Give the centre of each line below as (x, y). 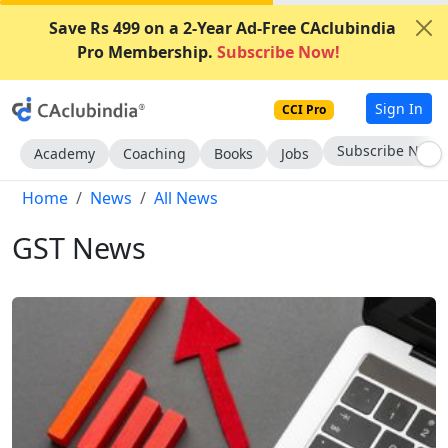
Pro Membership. (144, 52)
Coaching (154, 153)
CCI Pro (304, 109)
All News (186, 198)
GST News (79, 247)
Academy (64, 153)
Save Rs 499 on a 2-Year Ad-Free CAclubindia (222, 28)
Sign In (399, 108)
